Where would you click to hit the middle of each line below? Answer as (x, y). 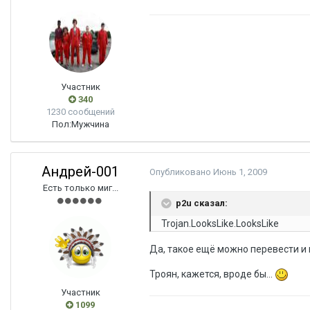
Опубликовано (181, 172)
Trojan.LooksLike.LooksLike (220, 224)
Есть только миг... (80, 188)
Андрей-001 (80, 172)
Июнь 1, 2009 (240, 172)
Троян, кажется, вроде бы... (212, 274)
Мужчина (90, 124)
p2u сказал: (202, 203)
